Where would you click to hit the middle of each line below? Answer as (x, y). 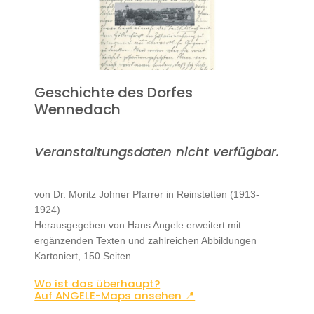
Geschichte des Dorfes (114, 93)
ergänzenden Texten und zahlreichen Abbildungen (146, 240)
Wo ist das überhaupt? (97, 284)
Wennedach (78, 109)
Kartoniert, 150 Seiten (83, 256)
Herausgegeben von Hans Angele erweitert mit (138, 225)
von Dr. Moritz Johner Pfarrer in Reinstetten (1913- (147, 194)
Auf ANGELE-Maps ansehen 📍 (115, 295)
